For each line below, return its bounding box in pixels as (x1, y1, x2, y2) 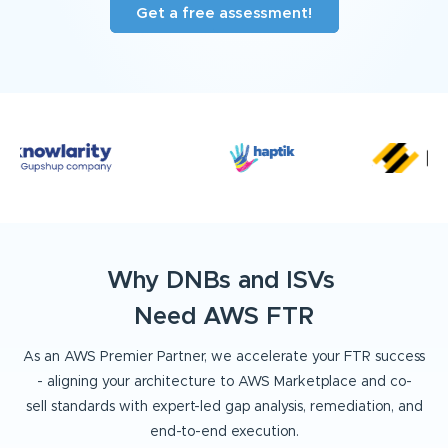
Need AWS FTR (134, 305, 314, 330)
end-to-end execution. (149, 425, 299, 440)
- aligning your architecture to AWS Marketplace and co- (36, 375, 412, 390)
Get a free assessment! (136, 6, 312, 22)
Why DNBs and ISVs (106, 269, 342, 294)
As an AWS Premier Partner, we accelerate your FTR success (23, 350, 425, 365)
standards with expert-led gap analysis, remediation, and (50, 400, 423, 415)
